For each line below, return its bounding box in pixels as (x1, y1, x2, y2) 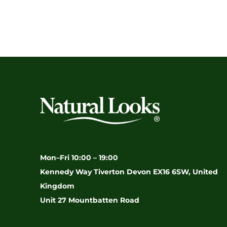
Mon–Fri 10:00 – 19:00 (40, 153, 118, 163)
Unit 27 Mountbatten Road (40, 196, 139, 205)
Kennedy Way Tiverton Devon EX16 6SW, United (40, 167, 218, 177)
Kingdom (40, 181, 74, 191)
